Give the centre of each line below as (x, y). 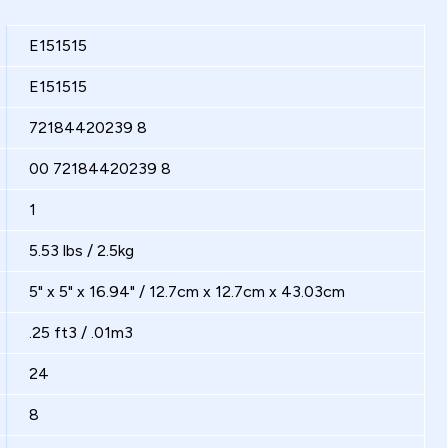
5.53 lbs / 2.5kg (81, 250)
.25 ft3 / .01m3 (81, 332)
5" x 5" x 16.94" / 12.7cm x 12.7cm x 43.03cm (187, 291)
